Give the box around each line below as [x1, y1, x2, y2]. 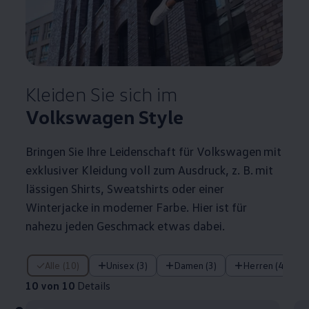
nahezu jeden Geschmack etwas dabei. [26, 218, 225, 234]
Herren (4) [250, 259, 286, 272]
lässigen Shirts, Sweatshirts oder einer [26, 181, 224, 197]
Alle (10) [50, 259, 79, 272]
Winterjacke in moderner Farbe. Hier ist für [26, 199, 247, 215]
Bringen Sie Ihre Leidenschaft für [26, 143, 194, 159]
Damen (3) [181, 259, 217, 272]
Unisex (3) [112, 259, 148, 272]
